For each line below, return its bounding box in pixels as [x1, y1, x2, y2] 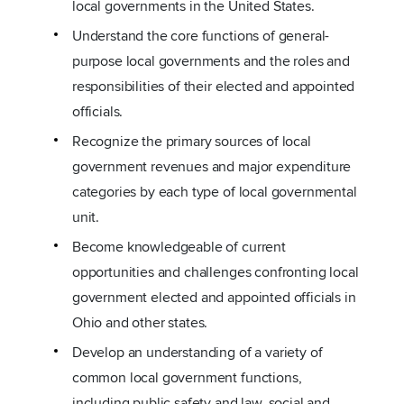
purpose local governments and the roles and [71, 52, 350, 70]
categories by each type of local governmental [71, 183, 357, 201]
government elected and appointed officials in [71, 289, 356, 307]
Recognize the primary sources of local [71, 133, 311, 151]
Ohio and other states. [71, 314, 208, 332]
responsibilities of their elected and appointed [71, 78, 355, 96]
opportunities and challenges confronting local [71, 263, 359, 281]
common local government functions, [71, 369, 302, 387]
